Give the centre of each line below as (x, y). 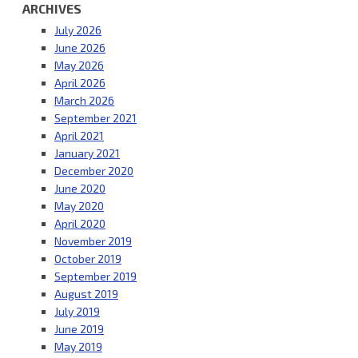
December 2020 (94, 171)
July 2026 (78, 30)
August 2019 (86, 294)
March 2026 (84, 101)
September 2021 (95, 118)
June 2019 (79, 329)
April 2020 (80, 224)
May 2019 (78, 347)
